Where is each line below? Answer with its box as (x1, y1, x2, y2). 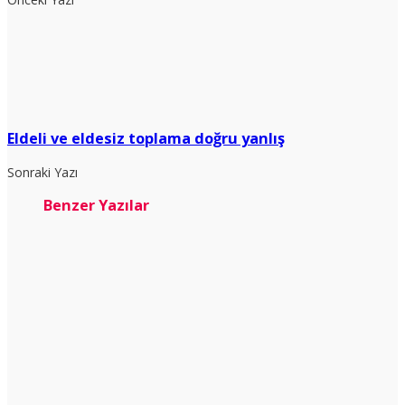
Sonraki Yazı (7, 163, 78, 181)
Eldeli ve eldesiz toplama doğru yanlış (7, 128, 285, 149)
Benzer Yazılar (43, 195, 149, 216)
